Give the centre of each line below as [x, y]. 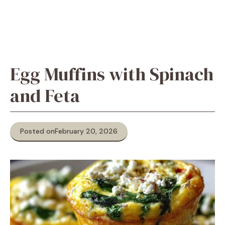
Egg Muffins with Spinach [112, 74]
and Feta [45, 96]
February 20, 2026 [86, 131]
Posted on [37, 131]
